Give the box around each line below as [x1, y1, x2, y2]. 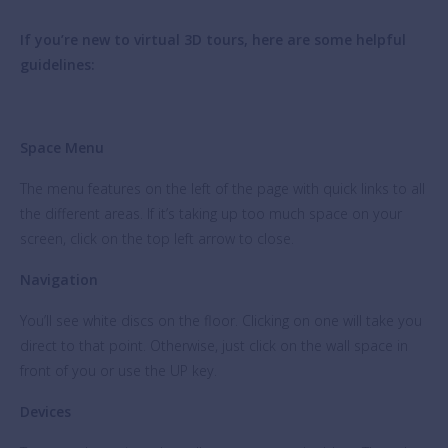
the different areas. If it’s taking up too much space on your [20, 204, 402, 223]
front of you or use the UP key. [20, 361, 217, 380]
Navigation [20, 270, 98, 289]
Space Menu [20, 138, 104, 157]
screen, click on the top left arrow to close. [20, 229, 294, 248]
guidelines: [20, 55, 95, 74]
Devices [20, 402, 71, 421]
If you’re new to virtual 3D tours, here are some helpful [20, 30, 406, 49]
